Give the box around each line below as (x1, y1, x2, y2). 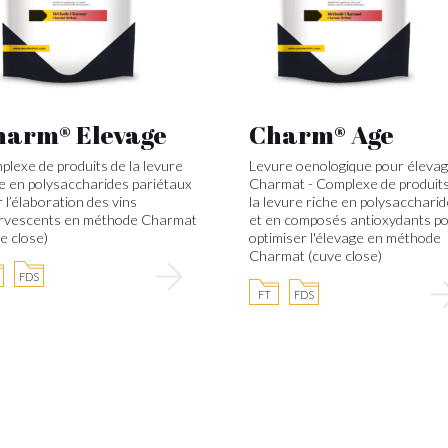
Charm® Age (249, 117, 394, 151)
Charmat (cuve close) (249, 247, 382, 264)
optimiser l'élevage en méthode (249, 229, 441, 246)
